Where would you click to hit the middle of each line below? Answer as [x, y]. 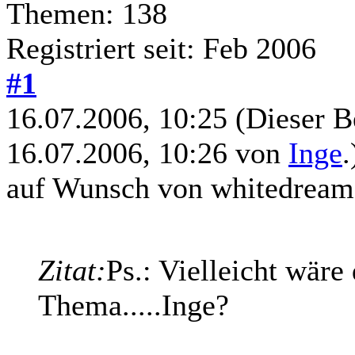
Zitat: [72, 270]
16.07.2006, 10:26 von [147, 153]
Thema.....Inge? [134, 305]
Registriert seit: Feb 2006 [161, 48]
